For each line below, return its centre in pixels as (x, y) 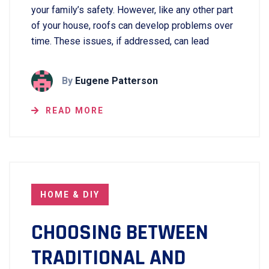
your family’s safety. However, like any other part (132, 10)
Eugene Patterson (116, 81)
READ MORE (75, 110)
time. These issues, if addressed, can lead (120, 41)
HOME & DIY (70, 195)
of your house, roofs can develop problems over (132, 26)
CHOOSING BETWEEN (120, 233)
